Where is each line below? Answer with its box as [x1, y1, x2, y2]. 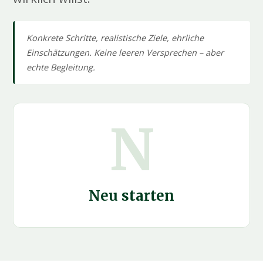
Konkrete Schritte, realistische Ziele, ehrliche [26, 32, 204, 44]
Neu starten [89, 187, 174, 205]
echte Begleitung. [26, 62, 96, 73]
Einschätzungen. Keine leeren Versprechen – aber [26, 47, 224, 59]
